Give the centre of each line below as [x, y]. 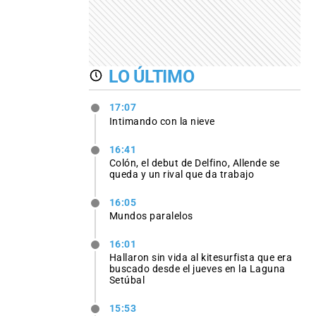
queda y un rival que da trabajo [182, 174]
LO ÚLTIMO [152, 76]
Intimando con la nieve [162, 121]
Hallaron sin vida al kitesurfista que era [201, 258]
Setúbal [127, 280]
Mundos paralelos [151, 215]
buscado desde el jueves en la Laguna [197, 269]
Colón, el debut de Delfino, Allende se [194, 163]
